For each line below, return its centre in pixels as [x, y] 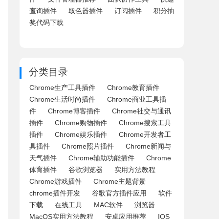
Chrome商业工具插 [137, 99]
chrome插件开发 [55, 193]
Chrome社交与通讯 [142, 111]
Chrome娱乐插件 [81, 134]
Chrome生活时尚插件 [62, 99]
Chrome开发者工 [145, 134]
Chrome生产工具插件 [62, 88]
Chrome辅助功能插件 [101, 158]
